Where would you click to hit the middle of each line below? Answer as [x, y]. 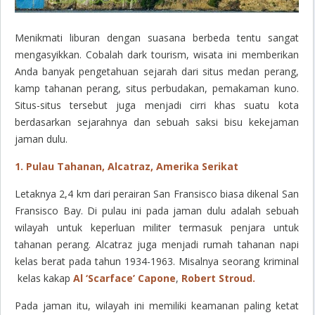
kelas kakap [44, 278]
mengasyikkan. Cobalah [71, 55]
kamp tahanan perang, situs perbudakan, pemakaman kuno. [157, 89]
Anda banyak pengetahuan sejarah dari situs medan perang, [157, 72]
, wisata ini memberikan [243, 55]
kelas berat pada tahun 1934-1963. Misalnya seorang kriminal [157, 262]
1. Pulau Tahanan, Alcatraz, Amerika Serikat [127, 167]
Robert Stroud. [218, 278]
